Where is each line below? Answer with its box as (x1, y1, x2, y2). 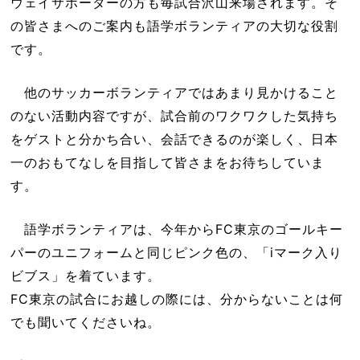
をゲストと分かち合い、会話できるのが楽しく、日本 (10, 130, 338, 147)
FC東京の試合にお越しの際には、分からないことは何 (10, 290, 343, 307)
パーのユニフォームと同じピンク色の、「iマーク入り (10, 243, 342, 260)
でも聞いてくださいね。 (10, 313, 161, 330)
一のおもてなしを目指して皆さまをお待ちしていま (10, 153, 325, 170)
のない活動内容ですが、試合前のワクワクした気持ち (10, 107, 338, 124)
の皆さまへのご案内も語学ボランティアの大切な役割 (10, 17, 338, 34)
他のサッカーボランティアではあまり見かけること (10, 84, 338, 100)
